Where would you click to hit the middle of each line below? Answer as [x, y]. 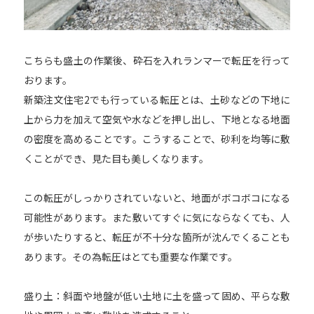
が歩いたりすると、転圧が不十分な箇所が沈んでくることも [157, 237]
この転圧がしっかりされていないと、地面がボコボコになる [157, 198]
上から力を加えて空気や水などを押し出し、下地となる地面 [157, 120]
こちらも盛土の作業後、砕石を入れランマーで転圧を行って [157, 61]
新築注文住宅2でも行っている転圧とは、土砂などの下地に [157, 100]
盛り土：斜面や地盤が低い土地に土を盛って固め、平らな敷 [157, 296]
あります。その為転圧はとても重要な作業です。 [130, 257]
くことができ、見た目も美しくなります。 [116, 159]
